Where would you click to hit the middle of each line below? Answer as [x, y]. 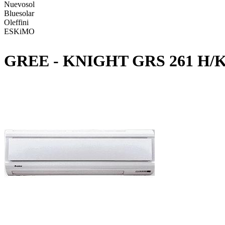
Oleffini [16, 22]
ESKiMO [19, 31]
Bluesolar [19, 13]
